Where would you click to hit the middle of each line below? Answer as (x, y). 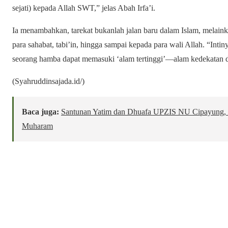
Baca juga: (40, 111)
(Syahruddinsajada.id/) (48, 81)
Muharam (37, 126)
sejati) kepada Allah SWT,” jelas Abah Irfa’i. (84, 8)
